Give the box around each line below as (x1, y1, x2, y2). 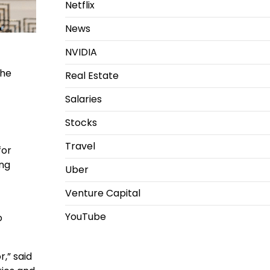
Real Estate (64, 69, 119, 83)
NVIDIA (64, 45, 97, 59)
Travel (64, 139, 95, 153)
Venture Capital (64, 186, 140, 200)
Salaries (64, 92, 102, 106)
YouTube (64, 210, 106, 224)
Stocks (64, 116, 97, 130)
